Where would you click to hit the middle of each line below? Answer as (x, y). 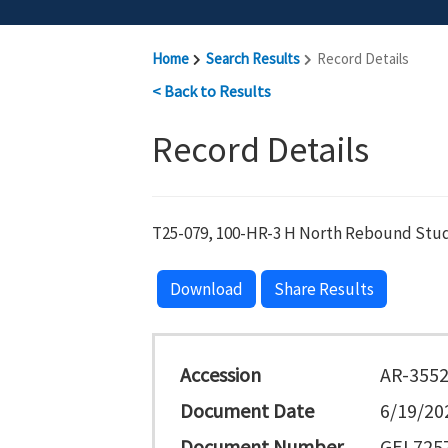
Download (206, 289)
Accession (220, 374)
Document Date (247, 410)
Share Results (324, 289)
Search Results (253, 58)
